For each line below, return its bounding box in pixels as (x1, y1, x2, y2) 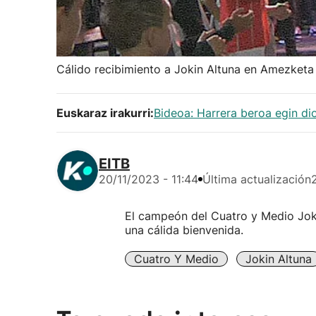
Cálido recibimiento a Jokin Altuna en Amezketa (56, 62, 314, 76)
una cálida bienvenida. (125, 223, 243, 237)
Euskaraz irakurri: (56, 106, 154, 120)
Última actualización (202, 172, 311, 186)
